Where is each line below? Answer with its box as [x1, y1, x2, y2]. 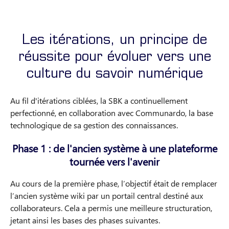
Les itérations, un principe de [22, 34, 207, 48]
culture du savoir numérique [26, 68, 203, 82]
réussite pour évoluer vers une [18, 51, 211, 65]
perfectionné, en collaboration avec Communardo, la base [10, 107, 213, 118]
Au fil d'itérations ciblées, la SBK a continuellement [10, 95, 188, 106]
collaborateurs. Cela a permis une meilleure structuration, [10, 202, 212, 213]
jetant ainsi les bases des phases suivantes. [10, 215, 160, 225]
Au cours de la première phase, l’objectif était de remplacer [10, 178, 217, 189]
